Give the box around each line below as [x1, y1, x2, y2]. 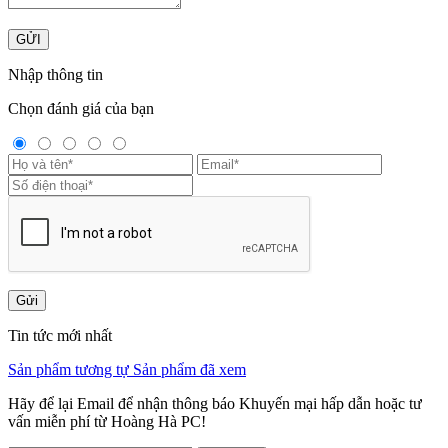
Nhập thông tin [8, 65, 103, 83]
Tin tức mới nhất [8, 326, 112, 344]
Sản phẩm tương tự [8, 360, 133, 378]
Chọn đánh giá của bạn [8, 99, 154, 117]
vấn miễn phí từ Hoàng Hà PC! [8, 412, 206, 430]
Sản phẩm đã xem [133, 360, 246, 378]
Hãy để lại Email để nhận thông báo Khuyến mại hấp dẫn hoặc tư [8, 394, 422, 412]
